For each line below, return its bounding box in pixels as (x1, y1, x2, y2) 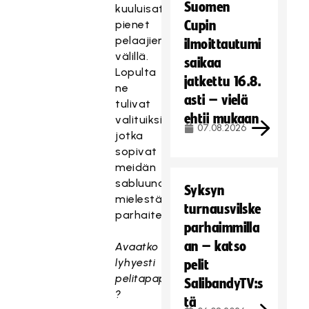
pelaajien (115, 34, 165, 47)
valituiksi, (115, 113, 165, 126)
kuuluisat (115, 2, 164, 15)
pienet (115, 18, 150, 31)
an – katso (184, 239, 247, 254)
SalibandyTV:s (184, 276, 263, 291)
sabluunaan (115, 177, 179, 190)
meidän (115, 161, 157, 174)
